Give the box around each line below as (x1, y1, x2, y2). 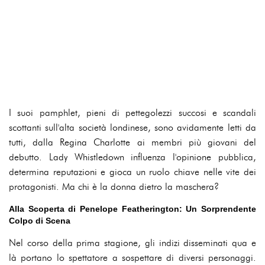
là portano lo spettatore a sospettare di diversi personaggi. (9, 252, 256, 263)
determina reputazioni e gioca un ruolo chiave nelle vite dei (9, 166, 256, 177)
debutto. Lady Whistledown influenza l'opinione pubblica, (9, 151, 256, 163)
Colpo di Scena (9, 216, 70, 225)
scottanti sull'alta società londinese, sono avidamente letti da (9, 122, 256, 133)
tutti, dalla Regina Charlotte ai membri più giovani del (9, 137, 256, 148)
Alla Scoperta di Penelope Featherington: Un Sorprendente (9, 204, 256, 214)
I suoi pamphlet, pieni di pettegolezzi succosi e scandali (9, 107, 256, 118)
